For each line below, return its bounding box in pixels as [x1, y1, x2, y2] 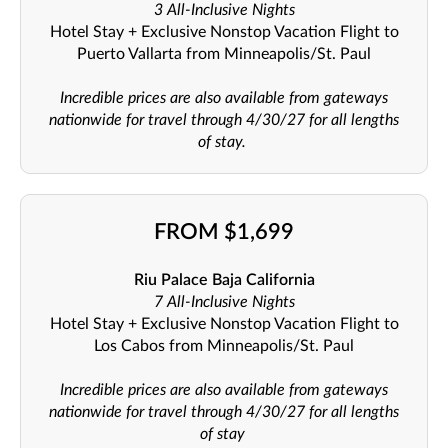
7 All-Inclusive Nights [153, 293, 295, 310]
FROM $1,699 [154, 220, 294, 243]
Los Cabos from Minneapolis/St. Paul [94, 337, 354, 354]
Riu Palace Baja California [133, 271, 315, 288]
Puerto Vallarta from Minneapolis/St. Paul [77, 45, 371, 62]
